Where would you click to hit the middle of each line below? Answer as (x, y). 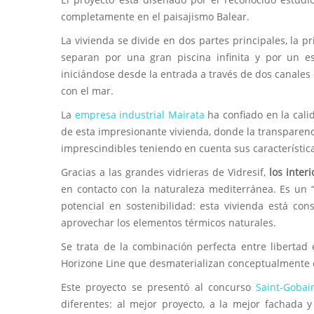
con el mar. (87, 90)
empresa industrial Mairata (139, 114)
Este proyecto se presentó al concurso (159, 287)
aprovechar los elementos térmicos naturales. (169, 222)
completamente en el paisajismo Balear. (155, 16)
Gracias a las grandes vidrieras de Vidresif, (165, 172)
